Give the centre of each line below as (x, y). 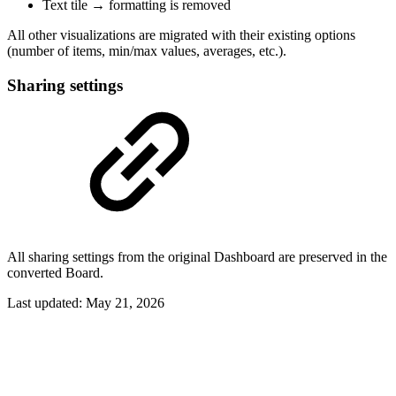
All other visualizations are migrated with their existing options (181, 35)
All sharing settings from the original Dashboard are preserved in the (197, 256)
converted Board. (55, 272)
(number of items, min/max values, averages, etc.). (147, 51)
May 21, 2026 (125, 302)
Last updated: (46, 302)
